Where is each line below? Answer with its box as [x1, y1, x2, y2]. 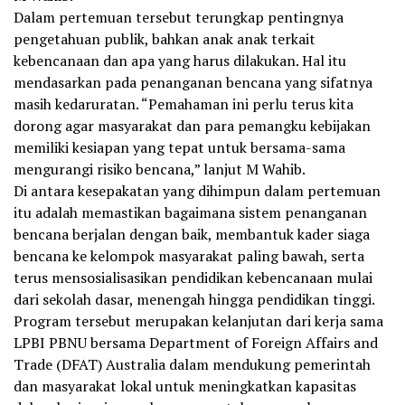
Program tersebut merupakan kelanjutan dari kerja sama [14, 311, 383, 332]
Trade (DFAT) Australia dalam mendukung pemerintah [14, 354, 371, 375]
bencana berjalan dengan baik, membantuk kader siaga [14, 224, 370, 245]
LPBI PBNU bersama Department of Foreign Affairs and [14, 333, 378, 353]
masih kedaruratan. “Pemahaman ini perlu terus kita [14, 94, 353, 115]
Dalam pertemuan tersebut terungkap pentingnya [14, 7, 344, 28]
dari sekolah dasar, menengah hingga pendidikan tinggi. [14, 289, 375, 310]
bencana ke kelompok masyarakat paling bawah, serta [14, 246, 364, 267]
